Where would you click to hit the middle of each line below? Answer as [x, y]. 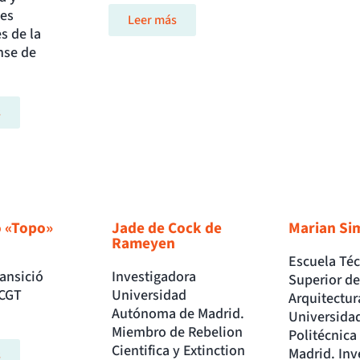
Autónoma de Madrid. [178, 314]
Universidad [149, 296]
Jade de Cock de [167, 229]
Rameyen [144, 244]
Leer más [153, 20]
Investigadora [154, 277]
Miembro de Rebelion [178, 333]
